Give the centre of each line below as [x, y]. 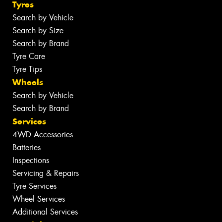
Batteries [27, 147]
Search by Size [38, 30]
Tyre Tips [27, 69]
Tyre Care [29, 56]
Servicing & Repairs [46, 173]
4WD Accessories [43, 134]
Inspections [31, 160]
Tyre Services [34, 186]
